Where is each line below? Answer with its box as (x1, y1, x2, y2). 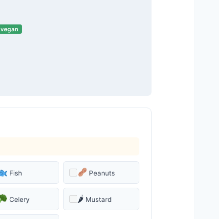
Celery (9, 196, 30, 203)
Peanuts (89, 169, 115, 177)
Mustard (86, 196, 112, 203)
